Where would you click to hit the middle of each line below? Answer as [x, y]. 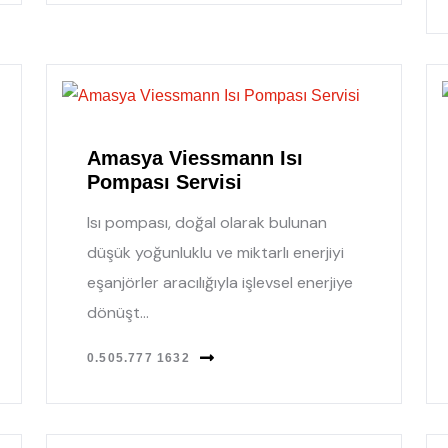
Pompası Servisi [164, 181]
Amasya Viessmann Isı [195, 157]
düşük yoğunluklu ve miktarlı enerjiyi [215, 252]
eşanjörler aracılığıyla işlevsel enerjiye [220, 282]
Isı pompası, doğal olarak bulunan [207, 222]
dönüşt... [118, 312]
